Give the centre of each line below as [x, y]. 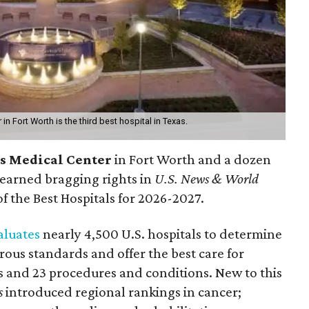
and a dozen [235, 159]
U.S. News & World [207, 178]
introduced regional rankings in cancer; [122, 291]
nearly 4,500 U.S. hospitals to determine [161, 233]
